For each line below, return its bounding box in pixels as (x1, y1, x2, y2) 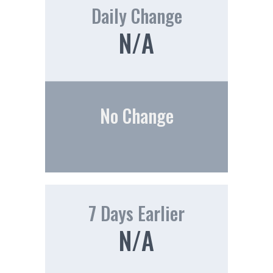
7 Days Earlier (88, 199, 185, 227)
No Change (99, 101, 174, 129)
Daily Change (91, 1, 182, 29)
